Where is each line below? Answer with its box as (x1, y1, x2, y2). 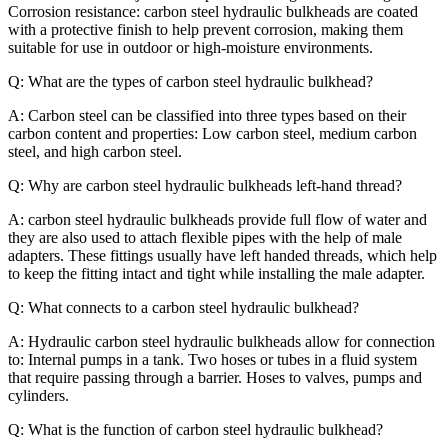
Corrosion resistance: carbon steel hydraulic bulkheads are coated (8, 2, 418, 20)
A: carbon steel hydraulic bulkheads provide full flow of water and (8, 210, 427, 228)
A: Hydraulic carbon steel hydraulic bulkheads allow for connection (8, 332, 435, 350)
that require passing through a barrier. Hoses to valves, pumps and (8, 368, 422, 386)
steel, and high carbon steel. (8, 142, 182, 160)
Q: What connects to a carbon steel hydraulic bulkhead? (8, 298, 359, 316)
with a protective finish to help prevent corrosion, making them (8, 20, 403, 38)
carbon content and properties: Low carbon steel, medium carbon (8, 124, 417, 142)
